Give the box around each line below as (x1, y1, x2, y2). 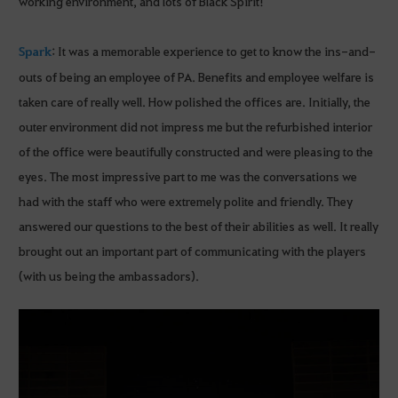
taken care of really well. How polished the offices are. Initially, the (19, 92, 370, 109)
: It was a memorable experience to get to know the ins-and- (52, 42, 376, 59)
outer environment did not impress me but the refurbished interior (19, 117, 372, 134)
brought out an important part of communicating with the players (19, 242, 366, 259)
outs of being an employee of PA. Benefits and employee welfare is (19, 68, 374, 84)
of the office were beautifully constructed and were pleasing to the (19, 142, 373, 159)
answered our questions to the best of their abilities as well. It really (19, 217, 378, 234)
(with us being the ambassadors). (19, 267, 199, 283)
